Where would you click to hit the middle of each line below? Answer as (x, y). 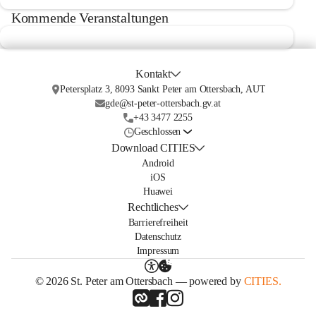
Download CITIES (153, 148)
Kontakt (153, 74)
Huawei (158, 192)
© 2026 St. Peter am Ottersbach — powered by (139, 281)
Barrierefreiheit (158, 223)
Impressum (158, 251)
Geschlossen (157, 132)
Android (158, 163)
